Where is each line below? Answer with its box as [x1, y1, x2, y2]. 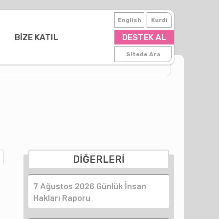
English [117, 16, 141, 23]
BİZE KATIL [15, 32, 58, 42]
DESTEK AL [122, 32, 166, 42]
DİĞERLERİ [73, 153, 125, 165]
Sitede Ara [126, 50, 160, 58]
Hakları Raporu [33, 192, 90, 203]
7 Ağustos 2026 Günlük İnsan [33, 180, 146, 191]
